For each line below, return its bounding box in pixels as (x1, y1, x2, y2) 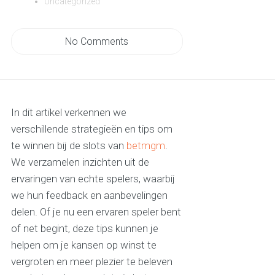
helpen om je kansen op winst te (10, 239, 157, 252)
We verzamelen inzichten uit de (10, 156, 149, 169)
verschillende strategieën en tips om (10, 123, 172, 136)
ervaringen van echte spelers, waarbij (10, 172, 175, 185)
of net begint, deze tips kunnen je (10, 222, 158, 235)
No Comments (65, 36, 129, 48)
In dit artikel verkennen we (10, 106, 126, 119)
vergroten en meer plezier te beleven (10, 255, 172, 268)
